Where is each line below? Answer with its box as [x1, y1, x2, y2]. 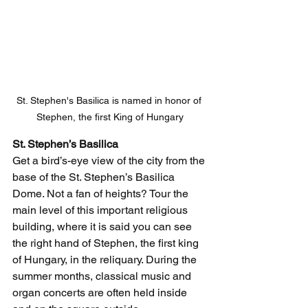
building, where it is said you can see [12, 220, 195, 234]
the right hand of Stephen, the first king [12, 236, 201, 250]
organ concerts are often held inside [12, 286, 190, 300]
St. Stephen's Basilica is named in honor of [16, 95, 204, 107]
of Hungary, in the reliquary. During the [12, 253, 199, 267]
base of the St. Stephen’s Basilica [12, 170, 177, 184]
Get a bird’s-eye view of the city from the [12, 154, 208, 168]
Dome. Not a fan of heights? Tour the [12, 187, 191, 201]
